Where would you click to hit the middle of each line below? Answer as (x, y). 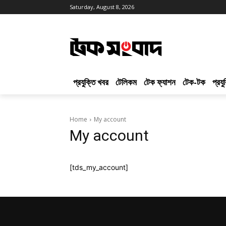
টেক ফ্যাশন (160, 82)
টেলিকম (126, 82)
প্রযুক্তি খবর (91, 82)
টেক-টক (194, 82)
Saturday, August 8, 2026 (102, 7)
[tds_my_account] (99, 167)
